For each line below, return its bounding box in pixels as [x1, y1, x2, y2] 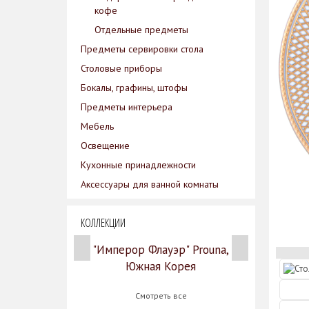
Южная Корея [126, 259, 197, 274]
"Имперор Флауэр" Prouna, [92, 242, 230, 257]
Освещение [81, 139, 130, 152]
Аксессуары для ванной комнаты [81, 178, 219, 190]
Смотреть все [134, 290, 187, 301]
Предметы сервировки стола [81, 43, 203, 55]
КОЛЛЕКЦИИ [81, 215, 126, 230]
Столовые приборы [81, 62, 162, 74]
